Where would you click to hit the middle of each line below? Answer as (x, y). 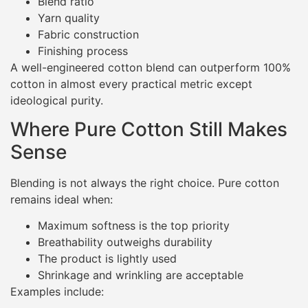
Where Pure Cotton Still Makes (149, 129)
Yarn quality (69, 18)
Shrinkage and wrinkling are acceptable (141, 275)
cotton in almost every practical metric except (131, 84)
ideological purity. (57, 100)
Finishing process (83, 51)
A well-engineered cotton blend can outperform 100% (151, 67)
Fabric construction (88, 34)
